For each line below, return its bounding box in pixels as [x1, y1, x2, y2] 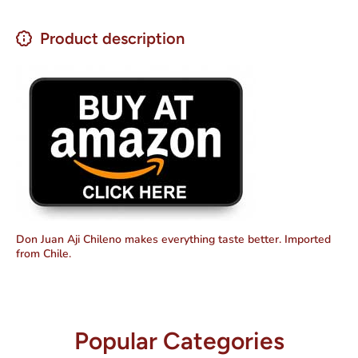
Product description [40, 28, 185, 48]
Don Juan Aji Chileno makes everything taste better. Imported [16, 231, 331, 247]
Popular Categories [74, 325, 284, 356]
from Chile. [16, 245, 71, 261]
